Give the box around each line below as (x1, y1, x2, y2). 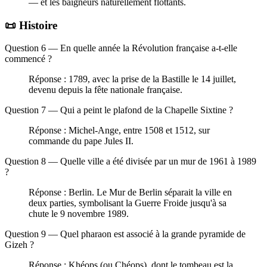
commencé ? (5, 54, 52, 64)
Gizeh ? (5, 240, 34, 250)
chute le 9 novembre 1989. (29, 209, 129, 219)
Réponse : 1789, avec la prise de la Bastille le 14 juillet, (29, 74, 236, 85)
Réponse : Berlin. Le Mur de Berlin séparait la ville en (29, 187, 232, 198)
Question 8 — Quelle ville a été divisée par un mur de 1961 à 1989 (5, 156, 256, 167)
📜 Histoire (5, 18, 57, 32)
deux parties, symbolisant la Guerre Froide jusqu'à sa (29, 198, 226, 209)
